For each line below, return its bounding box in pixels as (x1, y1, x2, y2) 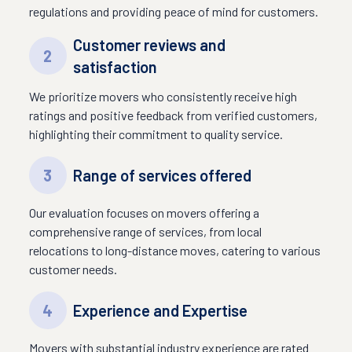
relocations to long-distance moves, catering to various (28, 243, 321, 258)
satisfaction (72, 57, 157, 76)
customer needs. (28, 262, 117, 277)
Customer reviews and (72, 35, 225, 54)
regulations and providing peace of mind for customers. (28, 4, 318, 19)
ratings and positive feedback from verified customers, (28, 108, 317, 123)
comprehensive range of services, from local (28, 224, 262, 239)
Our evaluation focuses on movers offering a (28, 205, 259, 220)
